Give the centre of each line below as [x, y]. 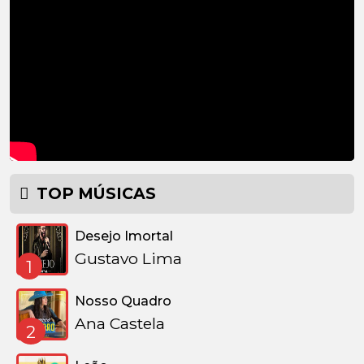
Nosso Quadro [123, 301]
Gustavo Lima [128, 258]
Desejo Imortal [124, 236]
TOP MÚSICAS [94, 193]
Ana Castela [120, 323]
